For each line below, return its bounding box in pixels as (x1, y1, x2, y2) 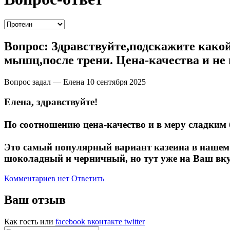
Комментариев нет (4, 174, 69, 183)
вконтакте (87, 217, 122, 226)
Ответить (71, 174, 104, 183)
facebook (55, 217, 85, 226)
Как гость (4, 217, 38, 226)
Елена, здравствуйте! (4, 96, 98, 107)
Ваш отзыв (4, 193, 66, 207)
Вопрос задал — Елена (4, 78, 84, 87)
